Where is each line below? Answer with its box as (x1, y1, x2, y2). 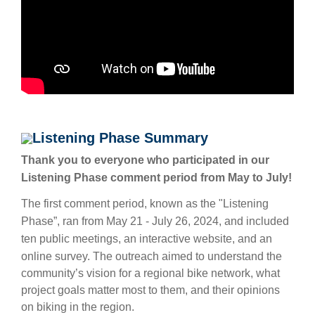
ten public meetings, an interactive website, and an (21, 233, 272, 245)
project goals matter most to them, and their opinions (21, 284, 280, 297)
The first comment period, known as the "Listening (21, 198, 269, 210)
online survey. (21, 250, 93, 263)
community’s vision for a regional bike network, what (21, 267, 280, 280)
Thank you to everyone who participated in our (21, 154, 269, 167)
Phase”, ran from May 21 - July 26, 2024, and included (21, 215, 289, 228)
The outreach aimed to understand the (93, 250, 282, 263)
